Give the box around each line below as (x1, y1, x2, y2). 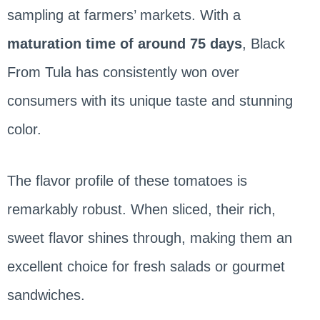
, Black (241, 36, 285, 52)
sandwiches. (6, 287, 89, 304)
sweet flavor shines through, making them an (6, 230, 292, 246)
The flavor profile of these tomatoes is (6, 173, 247, 189)
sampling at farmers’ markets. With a (6, 7, 241, 24)
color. (6, 121, 41, 138)
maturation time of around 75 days (6, 36, 242, 52)
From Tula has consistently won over (6, 64, 239, 81)
